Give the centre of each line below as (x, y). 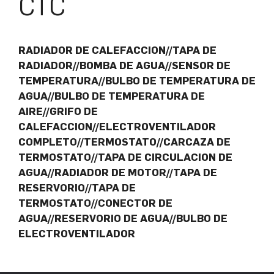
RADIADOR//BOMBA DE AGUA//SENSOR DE (124, 66)
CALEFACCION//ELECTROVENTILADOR (117, 127)
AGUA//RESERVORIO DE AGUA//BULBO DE (123, 219)
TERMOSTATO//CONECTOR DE (95, 203)
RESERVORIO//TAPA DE (77, 188)
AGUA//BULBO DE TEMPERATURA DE (112, 96)
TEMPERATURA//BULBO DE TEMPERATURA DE (137, 81)
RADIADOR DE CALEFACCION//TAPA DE (117, 50)
